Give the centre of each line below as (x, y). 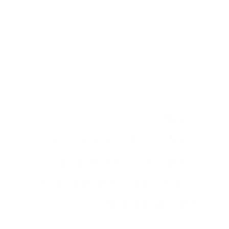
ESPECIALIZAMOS (126, 141)
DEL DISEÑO (146, 203)
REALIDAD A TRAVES (115, 182)
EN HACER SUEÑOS (122, 162)
